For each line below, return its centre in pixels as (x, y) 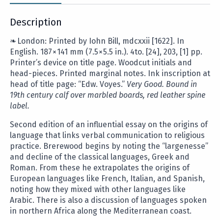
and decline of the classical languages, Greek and (100, 157)
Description (36, 22)
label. (20, 106)
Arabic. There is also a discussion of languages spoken (108, 200)
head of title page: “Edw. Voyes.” (68, 84)
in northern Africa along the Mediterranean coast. (101, 211)
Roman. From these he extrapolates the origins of (100, 168)
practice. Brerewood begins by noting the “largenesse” (109, 146)
